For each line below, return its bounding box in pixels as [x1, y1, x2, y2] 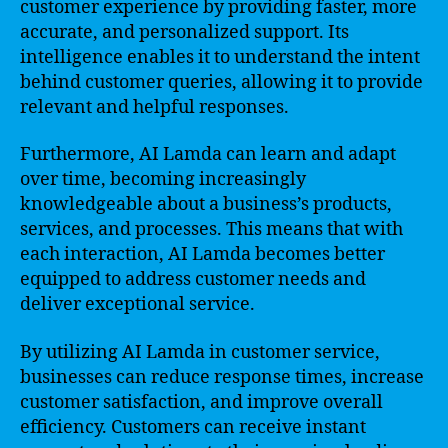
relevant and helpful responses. [20, 95, 289, 119]
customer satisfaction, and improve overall [20, 390, 383, 414]
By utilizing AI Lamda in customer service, [20, 340, 380, 364]
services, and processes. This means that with [20, 218, 403, 241]
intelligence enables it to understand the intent [20, 45, 420, 69]
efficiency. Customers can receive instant [20, 415, 366, 439]
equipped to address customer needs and [20, 268, 366, 291]
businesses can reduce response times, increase [20, 365, 424, 389]
